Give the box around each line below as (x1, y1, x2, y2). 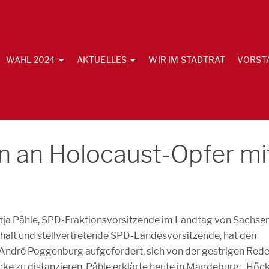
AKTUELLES (76, 55, 127, 65)
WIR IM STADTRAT (148, 55, 226, 65)
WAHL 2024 (5, 55, 55, 65)
